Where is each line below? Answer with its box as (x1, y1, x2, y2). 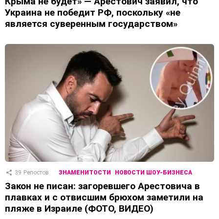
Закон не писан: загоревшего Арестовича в (5, 180, 200, 192)
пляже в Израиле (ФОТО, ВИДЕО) (5, 203, 153, 215)
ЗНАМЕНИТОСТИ (59, 169, 111, 176)
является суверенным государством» (5, 18, 177, 30)
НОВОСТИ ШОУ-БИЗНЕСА (115, 169, 192, 176)
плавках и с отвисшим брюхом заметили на (5, 192, 203, 203)
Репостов (23, 169, 49, 176)
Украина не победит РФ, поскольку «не (5, 7, 180, 19)
